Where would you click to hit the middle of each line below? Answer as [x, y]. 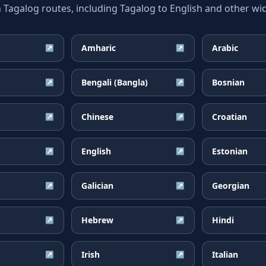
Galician [97, 186]
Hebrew [97, 220]
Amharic [99, 48]
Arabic [225, 48]
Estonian [230, 151]
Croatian [229, 117]
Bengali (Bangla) [115, 82]
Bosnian [228, 82]
